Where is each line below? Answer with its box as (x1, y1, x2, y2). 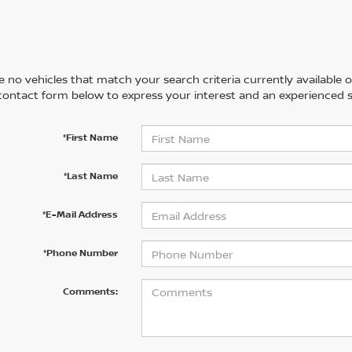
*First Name (62, 130, 118, 145)
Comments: (62, 284, 118, 299)
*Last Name (63, 169, 118, 183)
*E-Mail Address (42, 207, 118, 222)
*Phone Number (42, 246, 118, 260)
